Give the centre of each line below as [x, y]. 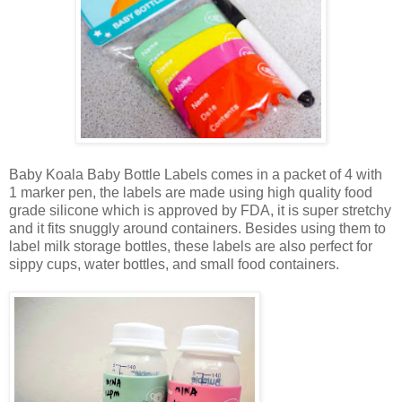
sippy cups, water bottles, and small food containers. [174, 265]
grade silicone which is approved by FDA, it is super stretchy [200, 211]
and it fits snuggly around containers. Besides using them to [197, 229]
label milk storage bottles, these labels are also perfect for [191, 247]
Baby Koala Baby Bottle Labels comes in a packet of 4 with [196, 175]
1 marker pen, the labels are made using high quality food [191, 193]
